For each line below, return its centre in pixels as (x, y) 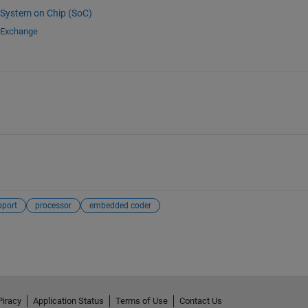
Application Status (68, 300)
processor (53, 205)
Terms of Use (141, 300)
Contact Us (200, 300)
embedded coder (120, 205)
